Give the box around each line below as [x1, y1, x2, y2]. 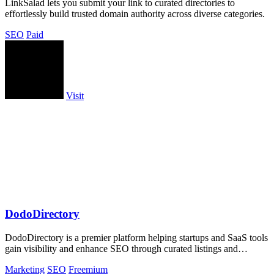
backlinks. [5, 254, 44, 265]
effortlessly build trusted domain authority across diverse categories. [5, 9, 265, 20]
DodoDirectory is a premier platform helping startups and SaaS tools [5, 232, 268, 243]
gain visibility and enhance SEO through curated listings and [5, 243, 238, 254]
